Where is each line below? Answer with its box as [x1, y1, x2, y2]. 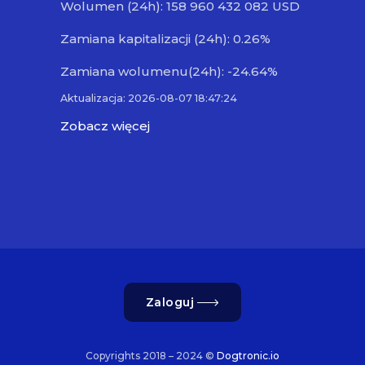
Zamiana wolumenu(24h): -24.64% [60, 64, 278, 80]
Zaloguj [146, 295, 194, 310]
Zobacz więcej [60, 118, 150, 134]
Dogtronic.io [217, 350, 279, 363]
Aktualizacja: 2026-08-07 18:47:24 [60, 92, 237, 105]
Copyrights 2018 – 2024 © [86, 350, 214, 363]
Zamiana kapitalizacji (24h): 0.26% [60, 31, 270, 47]
